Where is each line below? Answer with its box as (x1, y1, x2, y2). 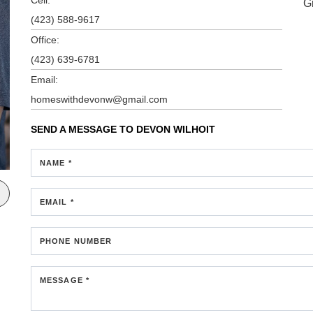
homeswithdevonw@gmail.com (31, 93, 168, 105)
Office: (31, 34, 59, 45)
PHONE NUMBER (40, 236, 112, 245)
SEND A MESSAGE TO (31, 123, 136, 135)
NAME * (40, 158, 72, 167)
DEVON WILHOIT (136, 123, 215, 135)
